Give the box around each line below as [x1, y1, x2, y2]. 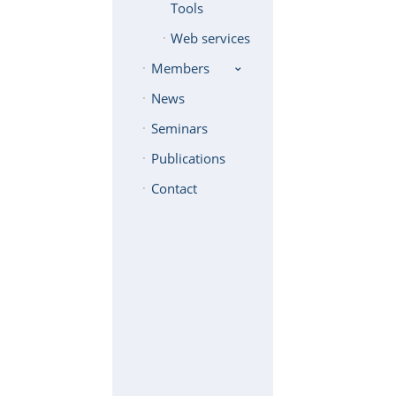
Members [150, 59, 209, 78]
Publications [150, 149, 225, 168]
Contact [150, 179, 197, 198]
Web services [171, 29, 251, 48]
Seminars [150, 119, 208, 138]
